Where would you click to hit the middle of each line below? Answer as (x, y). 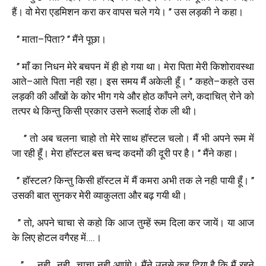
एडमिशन (64, 12)
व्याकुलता (110, 195)
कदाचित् (211, 96)
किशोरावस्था (232, 66)
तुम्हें (144, 222)
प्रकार (96, 111)
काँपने (167, 96)
